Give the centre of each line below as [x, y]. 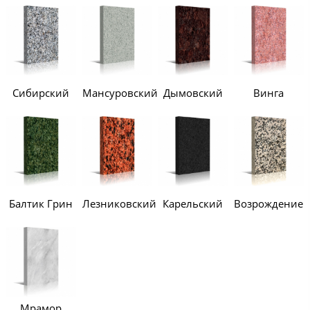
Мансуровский [120, 93]
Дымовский [193, 93]
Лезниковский [119, 203]
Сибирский [41, 93]
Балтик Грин [41, 203]
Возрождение [269, 203]
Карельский [193, 203]
